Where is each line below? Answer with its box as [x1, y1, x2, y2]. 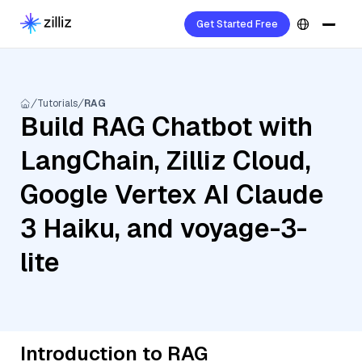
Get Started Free [196, 18, 278, 31]
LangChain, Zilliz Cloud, [20, 144, 311, 177]
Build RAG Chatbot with [20, 110, 313, 143]
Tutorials [37, 97, 78, 110]
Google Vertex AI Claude [20, 178, 324, 211]
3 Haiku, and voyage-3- [20, 212, 307, 245]
